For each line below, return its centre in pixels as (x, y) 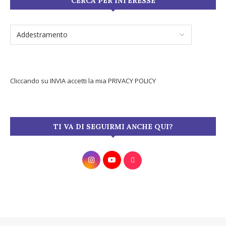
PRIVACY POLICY (132, 81)
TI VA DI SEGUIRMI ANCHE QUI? (113, 127)
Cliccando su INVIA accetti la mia (59, 81)
